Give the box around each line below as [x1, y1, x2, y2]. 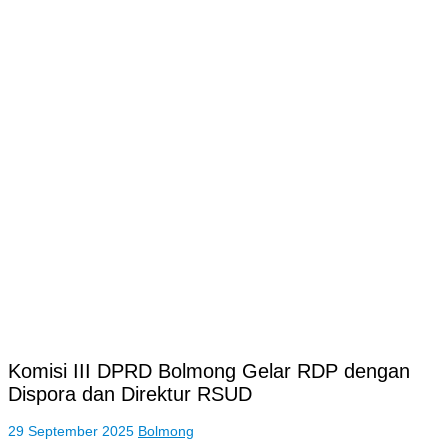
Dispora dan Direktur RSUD [8, 383, 252, 406]
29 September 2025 [8, 423, 134, 440]
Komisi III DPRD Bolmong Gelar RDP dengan [8, 360, 410, 383]
